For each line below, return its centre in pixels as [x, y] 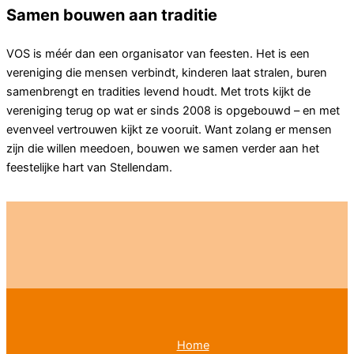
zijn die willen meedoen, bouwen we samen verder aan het [163, 149]
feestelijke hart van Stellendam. [89, 168]
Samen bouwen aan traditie [112, 15]
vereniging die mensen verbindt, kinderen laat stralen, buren [167, 73]
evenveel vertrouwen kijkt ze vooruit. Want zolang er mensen [169, 130]
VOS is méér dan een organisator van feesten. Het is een [158, 54]
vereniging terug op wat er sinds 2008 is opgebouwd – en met [173, 111]
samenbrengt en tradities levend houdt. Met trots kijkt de [158, 92]
